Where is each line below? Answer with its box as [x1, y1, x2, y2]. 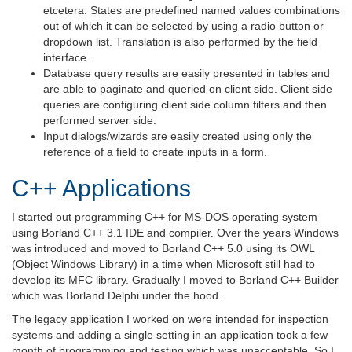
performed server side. [43, 113, 156, 126]
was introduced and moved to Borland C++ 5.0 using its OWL [12, 241, 314, 255]
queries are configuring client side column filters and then [43, 97, 327, 111]
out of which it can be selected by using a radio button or [43, 19, 324, 32]
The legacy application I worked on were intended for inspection [12, 312, 328, 325]
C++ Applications [12, 174, 191, 201]
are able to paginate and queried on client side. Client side [43, 82, 332, 95]
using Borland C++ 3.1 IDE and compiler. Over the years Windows [12, 225, 339, 239]
